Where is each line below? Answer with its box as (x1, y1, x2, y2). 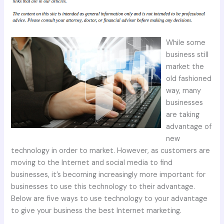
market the (166, 61, 204, 71)
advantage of (166, 121, 212, 131)
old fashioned (166, 73, 212, 83)
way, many (166, 85, 201, 95)
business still (166, 49, 209, 59)
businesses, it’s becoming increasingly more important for (11, 169, 206, 179)
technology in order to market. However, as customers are (11, 145, 210, 155)
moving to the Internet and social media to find (11, 157, 173, 167)
